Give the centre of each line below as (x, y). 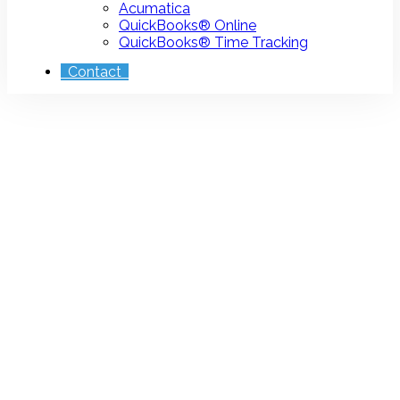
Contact (95, 72)
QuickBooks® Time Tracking (213, 42)
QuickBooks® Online (187, 25)
